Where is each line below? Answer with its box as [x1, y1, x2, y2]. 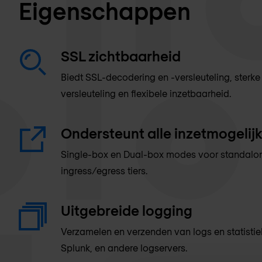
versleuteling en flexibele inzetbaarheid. [61, 88, 231, 99]
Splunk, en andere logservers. [61, 242, 187, 254]
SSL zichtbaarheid [61, 47, 181, 65]
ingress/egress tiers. [61, 165, 147, 177]
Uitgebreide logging [61, 202, 192, 219]
